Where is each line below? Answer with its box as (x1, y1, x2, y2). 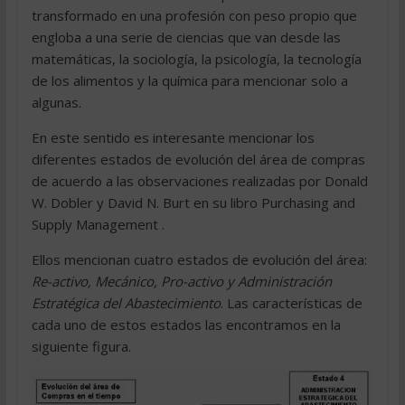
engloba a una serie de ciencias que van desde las (31, 28, 341, 46)
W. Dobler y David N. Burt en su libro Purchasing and (31, 193, 355, 212)
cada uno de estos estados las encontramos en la (31, 316, 341, 334)
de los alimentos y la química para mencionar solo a (31, 71, 348, 89)
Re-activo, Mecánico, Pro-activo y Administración (31, 272, 332, 290)
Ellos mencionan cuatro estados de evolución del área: (31, 250, 367, 268)
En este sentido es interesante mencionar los (31, 128, 315, 146)
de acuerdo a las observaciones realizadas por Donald (31, 172, 368, 190)
